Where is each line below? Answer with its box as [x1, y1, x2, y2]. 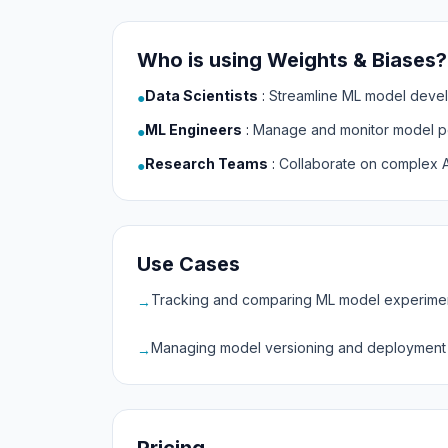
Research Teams [145, 155, 268, 172]
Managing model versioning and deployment [151, 339, 446, 356]
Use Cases [137, 252, 240, 276]
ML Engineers [145, 121, 242, 138]
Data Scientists [145, 87, 258, 104]
